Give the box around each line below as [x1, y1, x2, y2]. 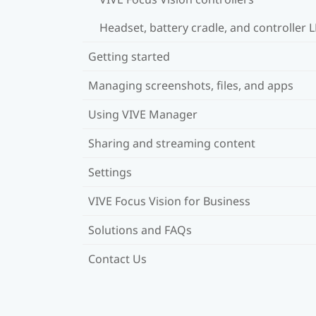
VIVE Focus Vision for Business [88, 193, 250, 209]
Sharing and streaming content [88, 135, 255, 151]
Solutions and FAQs [88, 221, 192, 238]
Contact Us [88, 250, 147, 267]
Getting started [88, 48, 170, 64]
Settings [88, 164, 132, 180]
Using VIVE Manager [88, 106, 197, 122]
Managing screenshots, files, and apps [88, 77, 293, 93]
